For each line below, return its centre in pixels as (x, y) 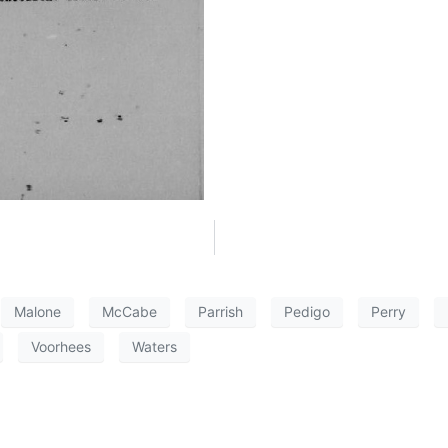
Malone (37, 312)
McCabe (129, 312)
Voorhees (61, 347)
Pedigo (307, 312)
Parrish (220, 312)
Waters (154, 347)
